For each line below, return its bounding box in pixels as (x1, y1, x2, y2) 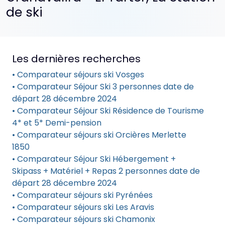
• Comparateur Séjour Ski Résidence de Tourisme (12, 105, 204, 117)
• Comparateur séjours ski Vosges (12, 69, 144, 80)
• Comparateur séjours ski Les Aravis (12, 201, 154, 213)
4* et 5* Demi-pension (12, 117, 101, 129)
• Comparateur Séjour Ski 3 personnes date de (12, 81, 194, 92)
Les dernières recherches (12, 52, 141, 66)
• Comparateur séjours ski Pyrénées (12, 189, 153, 201)
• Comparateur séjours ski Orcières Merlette (12, 129, 186, 141)
